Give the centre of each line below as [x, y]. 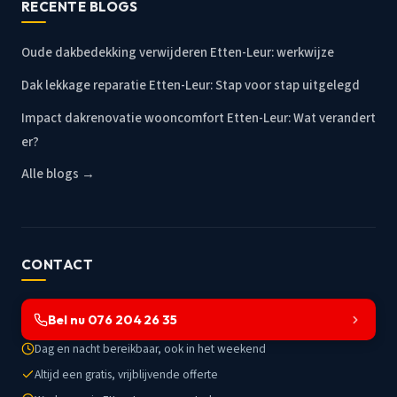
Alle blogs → [58, 175]
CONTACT [58, 264]
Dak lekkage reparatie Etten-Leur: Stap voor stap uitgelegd [191, 86]
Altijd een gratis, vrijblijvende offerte [126, 375]
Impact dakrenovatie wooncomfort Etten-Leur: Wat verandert [198, 118]
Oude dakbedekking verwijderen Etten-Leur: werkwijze [178, 53]
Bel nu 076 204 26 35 [112, 319]
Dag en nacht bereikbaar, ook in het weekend [150, 349]
